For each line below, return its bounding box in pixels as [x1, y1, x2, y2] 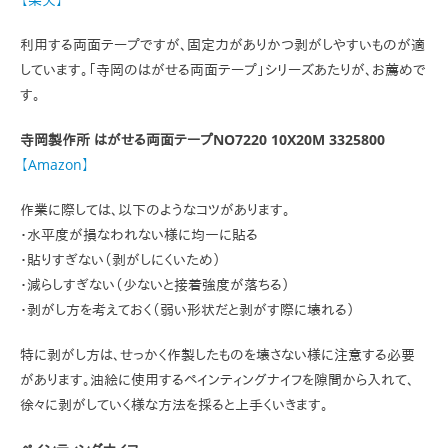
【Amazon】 [20, 155, 90, 174]
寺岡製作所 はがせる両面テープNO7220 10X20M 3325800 [20, 130, 385, 149]
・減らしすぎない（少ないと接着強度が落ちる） [20, 275, 290, 294]
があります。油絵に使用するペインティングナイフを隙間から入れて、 [20, 370, 414, 389]
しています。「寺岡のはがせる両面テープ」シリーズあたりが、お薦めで [20, 60, 426, 79]
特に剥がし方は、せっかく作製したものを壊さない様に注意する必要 [20, 345, 415, 364]
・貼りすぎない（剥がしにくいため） [20, 250, 221, 269]
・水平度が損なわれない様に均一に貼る [20, 225, 258, 244]
